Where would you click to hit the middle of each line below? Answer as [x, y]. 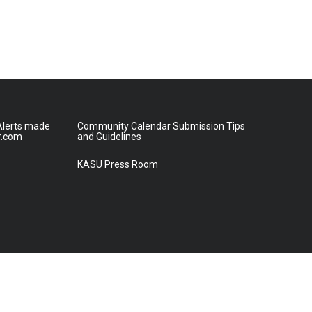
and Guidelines [109, 136]
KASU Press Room [117, 164]
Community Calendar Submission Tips [161, 126]
